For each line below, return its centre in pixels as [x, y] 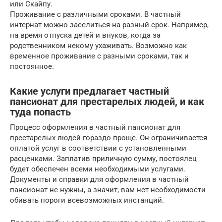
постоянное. [32, 67]
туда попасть [40, 112]
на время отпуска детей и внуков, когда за [85, 35]
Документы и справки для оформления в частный [99, 180]
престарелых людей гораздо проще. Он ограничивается [109, 138]
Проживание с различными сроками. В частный [95, 15]
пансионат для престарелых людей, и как [107, 102]
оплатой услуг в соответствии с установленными [98, 148]
